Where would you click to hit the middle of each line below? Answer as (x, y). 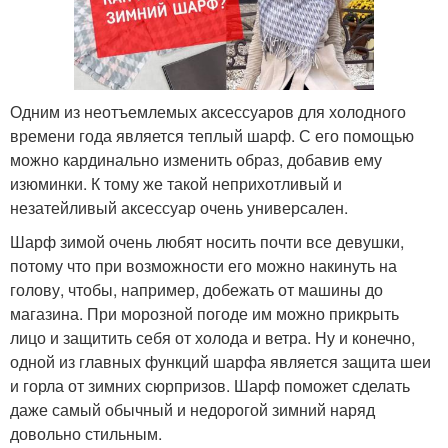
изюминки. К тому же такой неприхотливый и (176, 184)
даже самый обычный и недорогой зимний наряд (192, 410)
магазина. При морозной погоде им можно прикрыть (204, 314)
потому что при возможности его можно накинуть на (203, 266)
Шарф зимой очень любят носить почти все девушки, (207, 242)
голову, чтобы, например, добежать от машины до (196, 290)
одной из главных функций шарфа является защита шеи (220, 362)
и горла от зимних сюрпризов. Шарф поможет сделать (210, 386)
